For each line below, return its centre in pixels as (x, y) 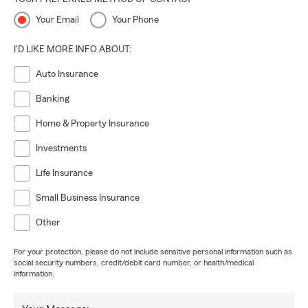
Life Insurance (64, 173)
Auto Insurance (67, 74)
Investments (61, 148)
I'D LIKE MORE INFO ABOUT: (73, 49)
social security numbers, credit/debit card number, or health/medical (134, 263)
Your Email (57, 20)
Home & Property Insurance (92, 124)
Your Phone (135, 20)
